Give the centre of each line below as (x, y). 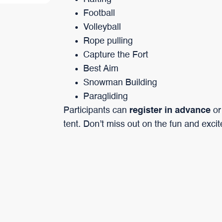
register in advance (170, 111)
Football (99, 14)
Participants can (96, 111)
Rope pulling (108, 41)
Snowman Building (120, 83)
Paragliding (106, 97)
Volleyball (102, 28)
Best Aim (101, 69)
